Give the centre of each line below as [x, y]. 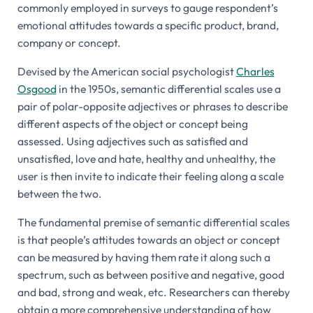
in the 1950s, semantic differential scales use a [168, 88]
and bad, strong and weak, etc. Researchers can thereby [153, 292]
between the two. [59, 193]
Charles [255, 71]
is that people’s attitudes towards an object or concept [148, 239]
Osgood [37, 88]
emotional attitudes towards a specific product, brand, [148, 25]
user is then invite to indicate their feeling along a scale [150, 176]
